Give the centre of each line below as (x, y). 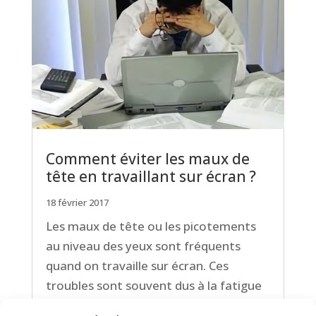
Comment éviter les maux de (147, 158)
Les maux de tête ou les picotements (151, 226)
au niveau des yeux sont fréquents (143, 245)
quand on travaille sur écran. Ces (137, 265)
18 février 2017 (77, 202)
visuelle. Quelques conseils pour (134, 305)
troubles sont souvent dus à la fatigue (153, 285)
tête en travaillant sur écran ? (151, 176)
